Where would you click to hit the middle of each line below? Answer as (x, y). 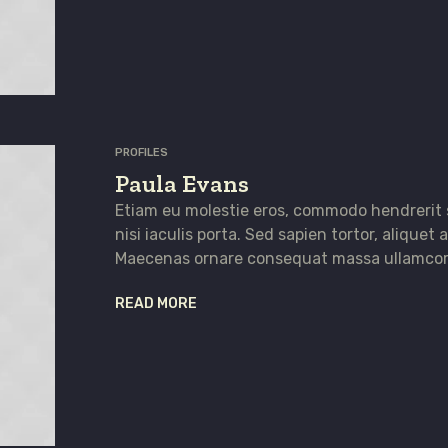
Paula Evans (181, 183)
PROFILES (141, 152)
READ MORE (155, 303)
